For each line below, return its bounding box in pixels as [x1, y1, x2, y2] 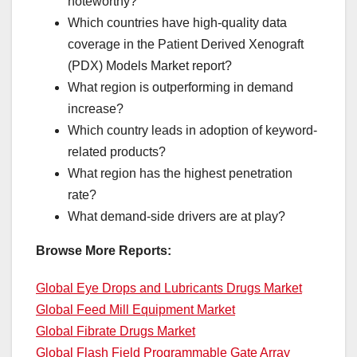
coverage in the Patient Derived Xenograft [68, 37, 304, 52]
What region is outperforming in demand [68, 80, 293, 95]
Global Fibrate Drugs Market [36, 324, 195, 339]
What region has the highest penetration [68, 167, 292, 181]
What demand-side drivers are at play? [68, 210, 285, 224]
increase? [68, 102, 124, 116]
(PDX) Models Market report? [68, 59, 232, 73]
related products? [68, 145, 166, 159]
